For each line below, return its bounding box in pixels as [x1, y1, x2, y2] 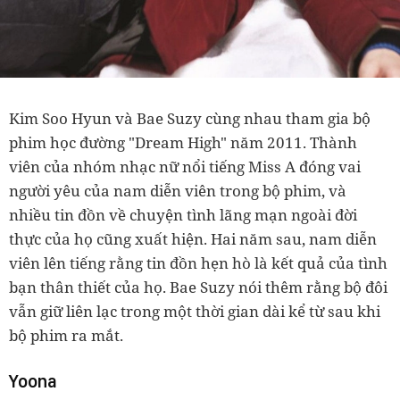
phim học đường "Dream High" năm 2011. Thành [9, 131, 357, 153]
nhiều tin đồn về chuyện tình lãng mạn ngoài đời [9, 204, 357, 225]
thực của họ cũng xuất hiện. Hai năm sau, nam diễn [9, 228, 377, 249]
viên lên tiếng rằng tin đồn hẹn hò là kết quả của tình [9, 252, 387, 273]
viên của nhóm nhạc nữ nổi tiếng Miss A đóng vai [9, 155, 361, 177]
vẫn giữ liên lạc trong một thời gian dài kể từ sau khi [9, 300, 380, 321]
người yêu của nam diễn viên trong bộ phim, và [9, 179, 346, 201]
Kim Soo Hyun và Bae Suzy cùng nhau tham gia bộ [9, 107, 371, 129]
